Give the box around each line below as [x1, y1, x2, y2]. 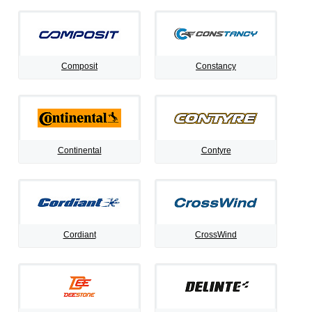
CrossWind [195, 230, 237, 240]
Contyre [201, 146, 231, 155]
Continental [57, 146, 102, 155]
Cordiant [63, 230, 96, 240]
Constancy [196, 61, 236, 71]
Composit [61, 61, 97, 71]
